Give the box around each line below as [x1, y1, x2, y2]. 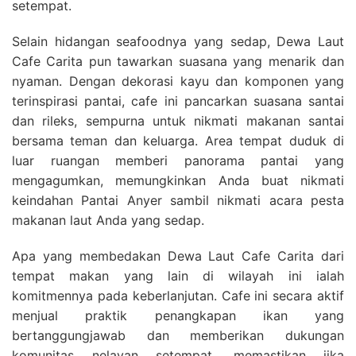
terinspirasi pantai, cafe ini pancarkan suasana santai [12, 92, 344, 109]
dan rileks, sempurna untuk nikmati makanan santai [12, 112, 344, 129]
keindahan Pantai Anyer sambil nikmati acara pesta [12, 192, 344, 208]
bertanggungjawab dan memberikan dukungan [12, 327, 344, 343]
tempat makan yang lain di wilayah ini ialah [12, 267, 344, 284]
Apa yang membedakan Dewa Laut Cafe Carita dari [12, 247, 344, 264]
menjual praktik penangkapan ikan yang [12, 307, 344, 323]
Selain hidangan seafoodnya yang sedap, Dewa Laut [12, 33, 344, 49]
